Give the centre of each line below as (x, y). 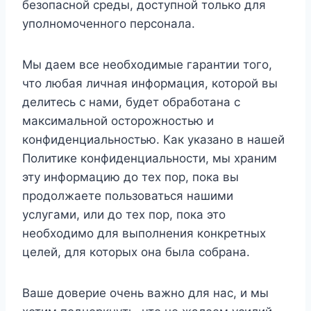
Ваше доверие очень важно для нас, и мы (145, 293)
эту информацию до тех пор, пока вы (131, 177)
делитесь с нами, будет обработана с (131, 102)
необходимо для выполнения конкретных (144, 233)
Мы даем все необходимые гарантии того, (147, 65)
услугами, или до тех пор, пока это (124, 215)
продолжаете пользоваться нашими (128, 196)
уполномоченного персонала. (109, 24)
